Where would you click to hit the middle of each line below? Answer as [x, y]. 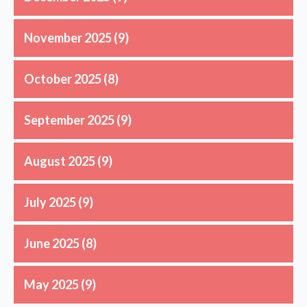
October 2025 [63, 78]
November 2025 [68, 37]
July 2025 [50, 202]
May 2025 [51, 284]
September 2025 [69, 120]
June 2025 [52, 243]
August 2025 [60, 161]
